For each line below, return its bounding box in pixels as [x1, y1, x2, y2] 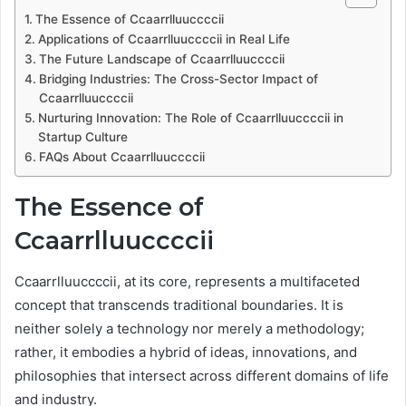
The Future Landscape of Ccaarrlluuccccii [38, 52, 285, 67]
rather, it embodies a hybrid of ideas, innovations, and [14, 343, 357, 361]
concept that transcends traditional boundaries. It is [14, 295, 343, 314]
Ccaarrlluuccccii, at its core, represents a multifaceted [14, 272, 360, 290]
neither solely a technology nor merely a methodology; [14, 319, 364, 337]
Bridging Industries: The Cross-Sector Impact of [38, 72, 318, 87]
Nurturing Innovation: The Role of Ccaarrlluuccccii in [37, 111, 343, 126]
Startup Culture [37, 130, 128, 145]
